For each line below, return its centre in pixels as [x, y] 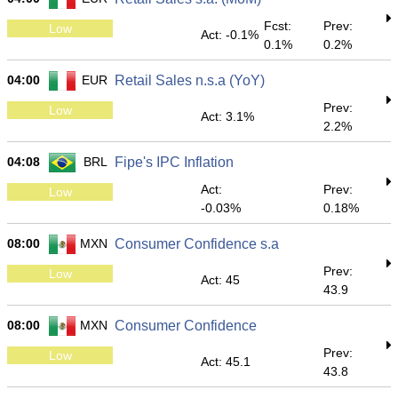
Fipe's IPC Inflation [174, 162]
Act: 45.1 [226, 362]
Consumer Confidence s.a [197, 244]
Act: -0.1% [230, 35]
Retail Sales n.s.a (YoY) [190, 80]
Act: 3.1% [227, 116]
